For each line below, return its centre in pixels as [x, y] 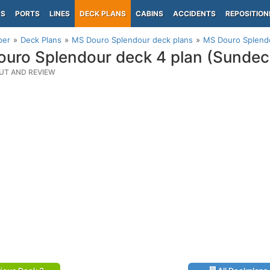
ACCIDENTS [194, 14]
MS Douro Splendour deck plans [132, 40]
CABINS [149, 14]
